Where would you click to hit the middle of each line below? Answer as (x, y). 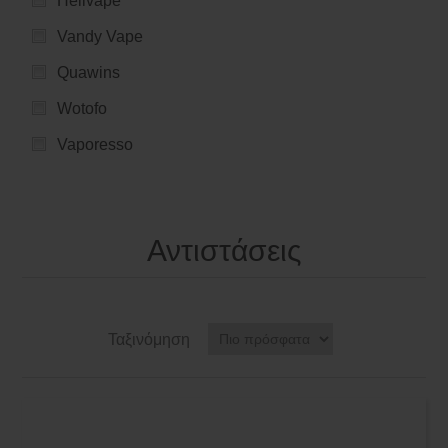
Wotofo (82, 108)
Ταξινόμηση (148, 339)
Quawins (89, 72)
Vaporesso (95, 144)
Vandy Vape (100, 36)
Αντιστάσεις (224, 250)
